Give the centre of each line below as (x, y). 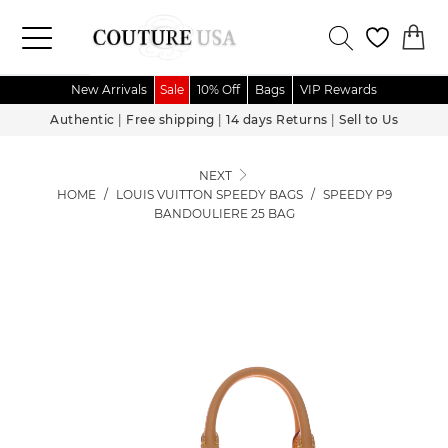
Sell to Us (368, 119)
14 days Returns (277, 119)
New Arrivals (109, 89)
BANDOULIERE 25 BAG (224, 213)
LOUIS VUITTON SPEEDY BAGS (209, 194)
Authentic (82, 119)
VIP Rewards (338, 89)
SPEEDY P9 (357, 194)
